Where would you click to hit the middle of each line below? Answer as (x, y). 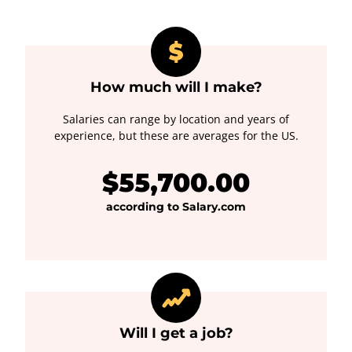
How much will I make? (176, 87)
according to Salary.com (176, 207)
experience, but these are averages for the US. (176, 136)
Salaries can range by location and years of (176, 119)
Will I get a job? (176, 333)
